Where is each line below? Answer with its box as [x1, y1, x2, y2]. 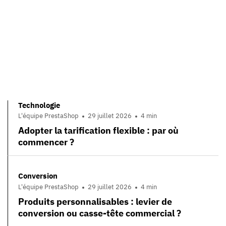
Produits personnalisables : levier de [18, 195, 172, 207]
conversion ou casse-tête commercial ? [18, 207, 181, 219]
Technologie [18, 100, 60, 110]
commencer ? [18, 136, 74, 148]
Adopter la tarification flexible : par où [18, 125, 179, 137]
